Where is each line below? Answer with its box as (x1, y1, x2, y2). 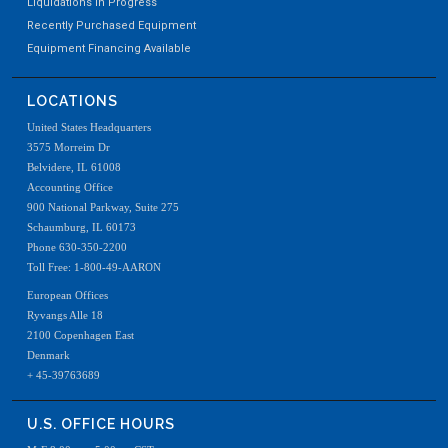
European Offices (27, 289, 108, 301)
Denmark (27, 349, 70, 361)
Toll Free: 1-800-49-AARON (27, 261, 161, 273)
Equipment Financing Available (27, 42, 191, 55)
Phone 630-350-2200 (27, 241, 127, 253)
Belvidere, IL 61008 (27, 161, 121, 173)
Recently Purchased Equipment (27, 19, 196, 32)
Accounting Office (27, 181, 113, 193)
